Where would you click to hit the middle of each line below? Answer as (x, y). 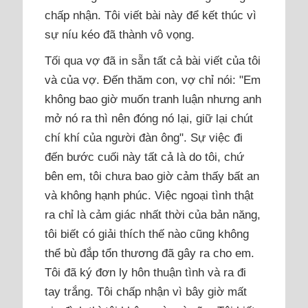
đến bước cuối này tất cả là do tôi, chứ (145, 156)
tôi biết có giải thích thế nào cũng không (147, 233)
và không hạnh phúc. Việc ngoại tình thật (150, 195)
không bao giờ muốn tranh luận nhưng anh (153, 99)
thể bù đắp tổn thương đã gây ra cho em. (150, 253)
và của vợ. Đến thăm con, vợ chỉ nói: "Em (153, 79)
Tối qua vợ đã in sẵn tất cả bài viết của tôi (153, 60)
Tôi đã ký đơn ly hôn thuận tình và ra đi (146, 272)
